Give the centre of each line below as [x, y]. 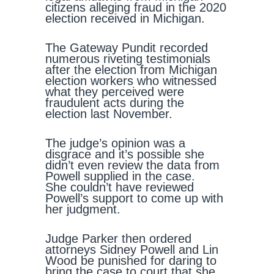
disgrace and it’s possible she [125, 154]
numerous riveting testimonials [128, 59]
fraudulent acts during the [115, 103]
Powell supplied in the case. [120, 176]
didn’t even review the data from [132, 165]
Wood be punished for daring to [131, 261]
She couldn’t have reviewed [120, 187]
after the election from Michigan [131, 70]
